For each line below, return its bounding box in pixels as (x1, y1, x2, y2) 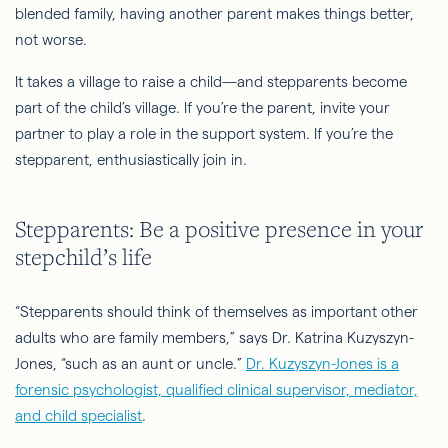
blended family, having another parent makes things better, (15, 4, 414, 22)
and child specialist (15, 407, 142, 425)
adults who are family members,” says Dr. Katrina (15, 329, 347, 347)
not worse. (15, 30, 91, 48)
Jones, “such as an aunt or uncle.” (15, 355, 246, 373)
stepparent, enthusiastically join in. (15, 150, 247, 168)
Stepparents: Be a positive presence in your (15, 213, 423, 243)
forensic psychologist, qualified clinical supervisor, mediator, (15, 381, 418, 399)
